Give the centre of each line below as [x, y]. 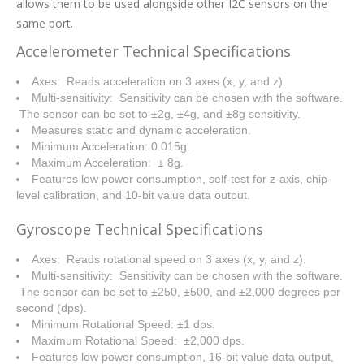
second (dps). [52, 308]
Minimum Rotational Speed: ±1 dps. [123, 324]
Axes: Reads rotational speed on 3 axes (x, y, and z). [169, 259]
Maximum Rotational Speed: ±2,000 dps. [138, 340]
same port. [45, 23]
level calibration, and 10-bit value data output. [133, 195]
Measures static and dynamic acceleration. [141, 130]
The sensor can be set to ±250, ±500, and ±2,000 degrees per [178, 291]
